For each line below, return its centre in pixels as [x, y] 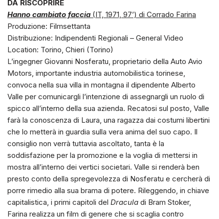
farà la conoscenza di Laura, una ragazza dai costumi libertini [109, 120]
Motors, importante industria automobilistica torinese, [96, 73]
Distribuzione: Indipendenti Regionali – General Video [95, 38]
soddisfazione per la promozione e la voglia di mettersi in [102, 155]
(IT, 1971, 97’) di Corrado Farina [143, 14]
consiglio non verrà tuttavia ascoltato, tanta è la [86, 143]
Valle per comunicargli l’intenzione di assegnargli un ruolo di [106, 96]
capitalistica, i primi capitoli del [59, 202]
